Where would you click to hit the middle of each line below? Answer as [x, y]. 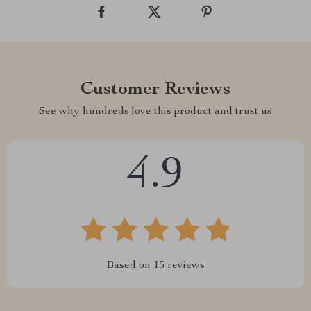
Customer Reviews [155, 90]
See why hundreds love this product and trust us [155, 112]
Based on [130, 266]
